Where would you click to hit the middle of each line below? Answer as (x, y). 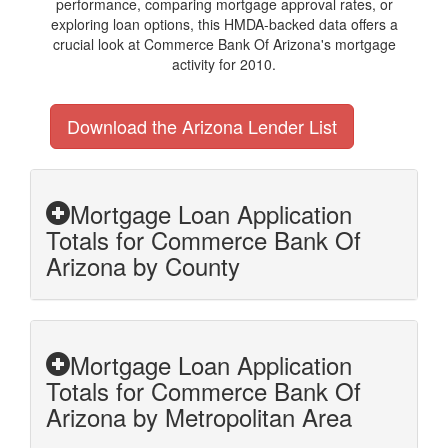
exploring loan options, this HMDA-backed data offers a (224, 24)
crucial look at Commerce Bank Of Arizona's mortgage (224, 44)
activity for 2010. (224, 64)
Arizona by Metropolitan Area (199, 416)
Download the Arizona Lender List (202, 126)
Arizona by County (143, 265)
